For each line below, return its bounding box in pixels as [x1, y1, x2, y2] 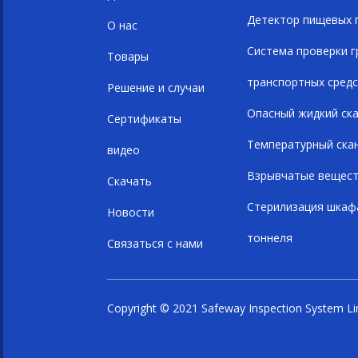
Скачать [107, 173, 152, 189]
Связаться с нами [107, 236, 203, 251]
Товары [107, 49, 149, 64]
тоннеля [247, 230, 292, 245]
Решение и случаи [107, 80, 205, 95]
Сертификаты [107, 111, 181, 126]
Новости [107, 205, 154, 220]
